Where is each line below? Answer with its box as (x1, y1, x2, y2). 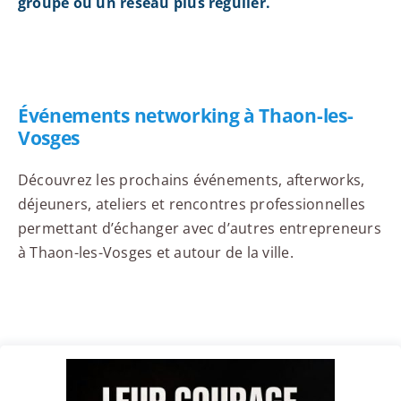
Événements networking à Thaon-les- (17, 103, 354, 129)
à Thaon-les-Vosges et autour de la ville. (17, 243, 294, 263)
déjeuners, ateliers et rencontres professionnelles (17, 194, 365, 215)
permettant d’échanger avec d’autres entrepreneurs (17, 218, 381, 239)
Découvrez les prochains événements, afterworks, (17, 170, 365, 191)
